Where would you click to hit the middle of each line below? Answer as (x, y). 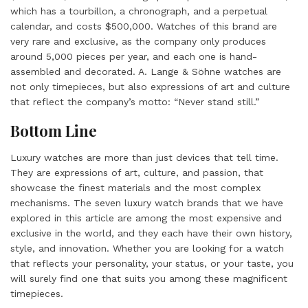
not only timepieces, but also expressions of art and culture (150, 87)
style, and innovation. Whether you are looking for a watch (147, 248)
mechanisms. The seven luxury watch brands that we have (147, 203)
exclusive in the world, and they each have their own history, (151, 233)
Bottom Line (54, 131)
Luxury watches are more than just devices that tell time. (144, 157)
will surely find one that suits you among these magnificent (149, 278)
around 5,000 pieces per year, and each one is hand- (134, 56)
